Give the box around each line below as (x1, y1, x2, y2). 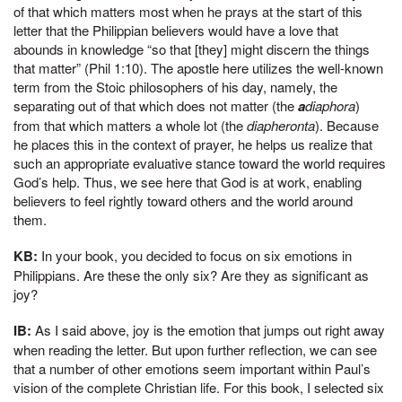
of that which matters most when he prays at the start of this (13, 2, 363, 22)
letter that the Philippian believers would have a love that (13, 21, 338, 40)
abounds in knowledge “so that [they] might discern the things (13, 39, 370, 59)
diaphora (305, 96, 355, 116)
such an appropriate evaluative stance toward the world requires (13, 153, 386, 173)
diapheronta (243, 116, 315, 135)
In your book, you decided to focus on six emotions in (38, 245, 352, 265)
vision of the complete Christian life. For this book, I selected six (13, 377, 384, 397)
